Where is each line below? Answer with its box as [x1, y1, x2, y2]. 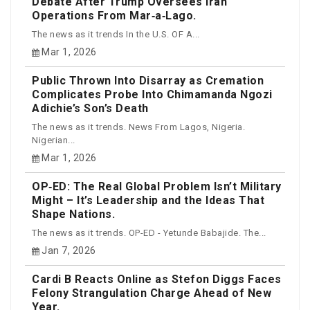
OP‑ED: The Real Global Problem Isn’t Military [32, 180, 282, 194]
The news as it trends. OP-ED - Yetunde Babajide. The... [32, 227, 266, 238]
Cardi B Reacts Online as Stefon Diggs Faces [32, 273, 282, 286]
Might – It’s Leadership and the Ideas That [32, 194, 264, 208]
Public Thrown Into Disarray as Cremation [32, 74, 264, 88]
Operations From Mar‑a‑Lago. [32, 9, 197, 23]
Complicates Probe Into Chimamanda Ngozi [32, 88, 273, 102]
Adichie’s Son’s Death [32, 102, 149, 116]
